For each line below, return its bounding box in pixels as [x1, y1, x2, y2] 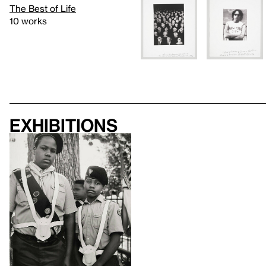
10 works [9, 15, 47, 26]
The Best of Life [9, 3, 76, 14]
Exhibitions [9, 115, 118, 136]
